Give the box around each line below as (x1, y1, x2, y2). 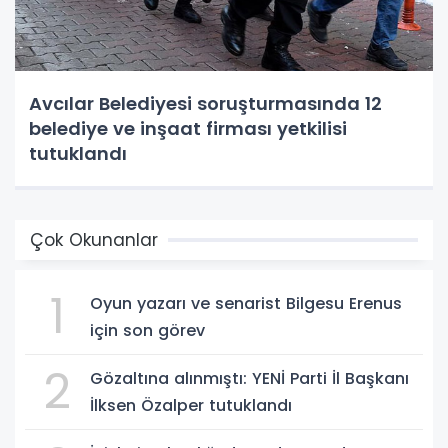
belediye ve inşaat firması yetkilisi (29, 115, 347, 141)
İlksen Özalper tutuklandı (90, 393, 292, 417)
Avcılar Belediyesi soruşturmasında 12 (29, 90, 382, 116)
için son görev (90, 318, 205, 342)
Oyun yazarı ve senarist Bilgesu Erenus (90, 291, 402, 315)
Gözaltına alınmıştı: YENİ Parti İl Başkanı (90, 366, 409, 390)
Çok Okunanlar (30, 227, 158, 252)
